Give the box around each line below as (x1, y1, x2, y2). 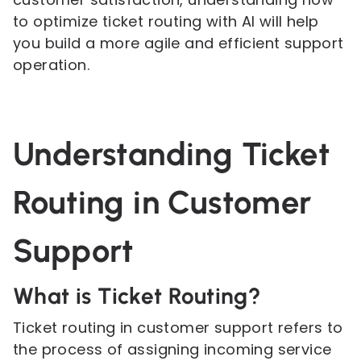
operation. (13, 55, 90, 75)
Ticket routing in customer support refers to (13, 317, 343, 338)
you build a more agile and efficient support (13, 33, 344, 53)
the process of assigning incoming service (13, 339, 332, 359)
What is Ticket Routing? (13, 282, 262, 309)
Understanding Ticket (13, 135, 330, 173)
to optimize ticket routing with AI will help (13, 11, 319, 31)
